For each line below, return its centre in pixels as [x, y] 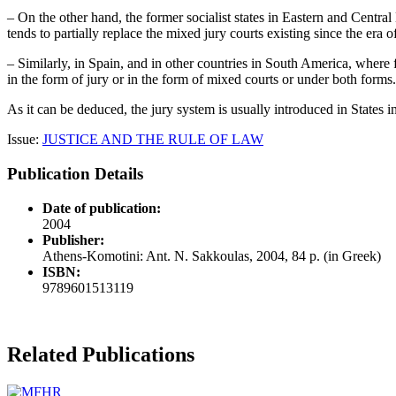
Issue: [25, 140]
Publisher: [73, 240]
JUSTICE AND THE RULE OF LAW [153, 140]
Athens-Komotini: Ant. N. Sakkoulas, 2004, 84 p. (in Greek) [212, 255]
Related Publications [101, 355]
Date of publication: [102, 208]
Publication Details [75, 173]
